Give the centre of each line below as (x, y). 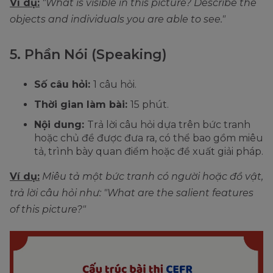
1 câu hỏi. (115, 84)
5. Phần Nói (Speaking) (88, 54)
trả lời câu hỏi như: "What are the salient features (132, 193)
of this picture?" (48, 209)
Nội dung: (61, 124)
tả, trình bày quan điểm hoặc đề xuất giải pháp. (149, 151)
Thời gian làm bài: (82, 104)
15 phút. (150, 104)
